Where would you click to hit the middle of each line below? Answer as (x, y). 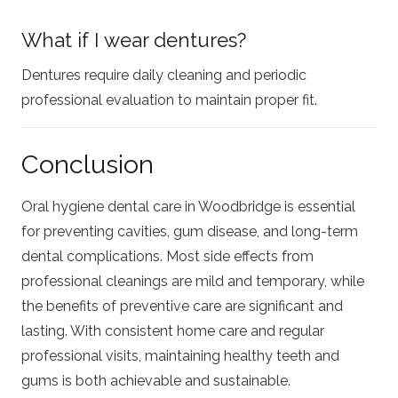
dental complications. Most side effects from (167, 257)
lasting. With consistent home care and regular (173, 331)
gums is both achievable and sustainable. (156, 381)
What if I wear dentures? (134, 40)
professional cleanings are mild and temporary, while (193, 282)
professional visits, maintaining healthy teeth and (180, 356)
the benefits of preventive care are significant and (182, 306)
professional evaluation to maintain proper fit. (169, 100)
